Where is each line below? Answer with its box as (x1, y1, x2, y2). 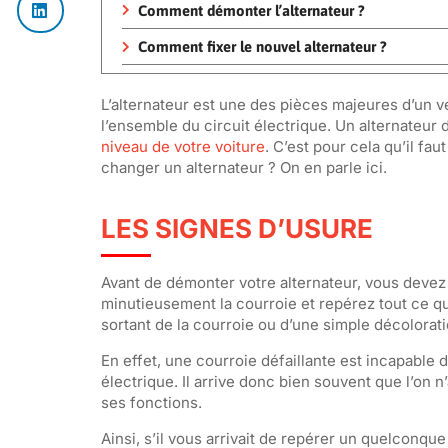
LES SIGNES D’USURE (100, 212, 373, 244)
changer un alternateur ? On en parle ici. (100, 157, 387, 177)
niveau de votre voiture (100, 136, 265, 156)
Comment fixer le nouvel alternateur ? (137, 38, 387, 56)
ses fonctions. (100, 392, 202, 412)
